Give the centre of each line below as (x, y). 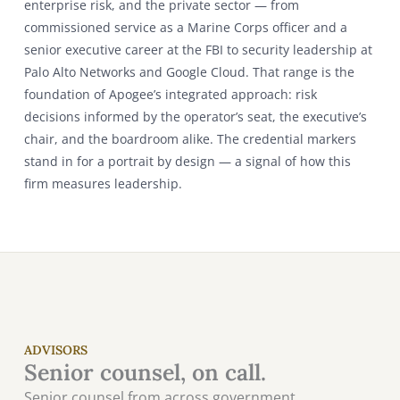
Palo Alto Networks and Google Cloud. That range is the (189, 72)
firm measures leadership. (103, 183)
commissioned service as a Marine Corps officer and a (185, 27)
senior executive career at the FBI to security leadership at (198, 50)
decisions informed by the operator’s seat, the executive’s (195, 117)
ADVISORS (55, 350)
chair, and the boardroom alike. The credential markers (190, 139)
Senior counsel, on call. (145, 372)
